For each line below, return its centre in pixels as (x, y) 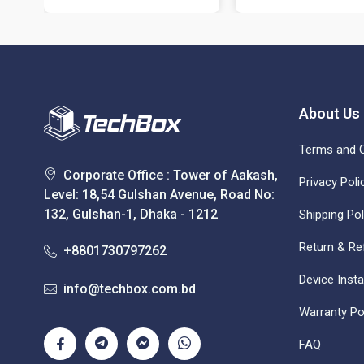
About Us (329, 113)
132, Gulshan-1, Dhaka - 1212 (130, 214)
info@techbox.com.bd (129, 288)
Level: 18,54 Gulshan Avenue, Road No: (159, 194)
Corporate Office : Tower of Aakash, (170, 175)
